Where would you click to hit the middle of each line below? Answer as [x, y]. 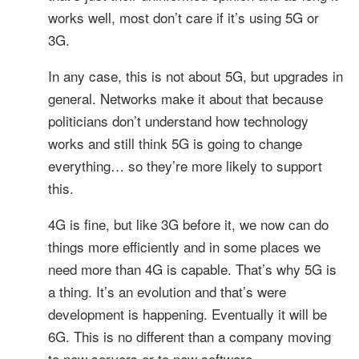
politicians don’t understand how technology [178, 120]
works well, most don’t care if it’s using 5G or [184, 17]
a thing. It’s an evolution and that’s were [167, 291]
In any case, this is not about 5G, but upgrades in [196, 75]
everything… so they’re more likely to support [185, 165]
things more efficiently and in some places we [184, 246]
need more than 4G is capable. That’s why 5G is [192, 268]
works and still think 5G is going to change [175, 143]
